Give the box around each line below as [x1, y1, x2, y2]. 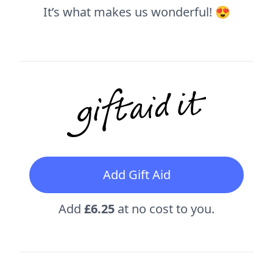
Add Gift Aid [102, 166, 171, 183]
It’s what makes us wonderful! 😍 [43, 3, 230, 20]
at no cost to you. [115, 200, 214, 217]
